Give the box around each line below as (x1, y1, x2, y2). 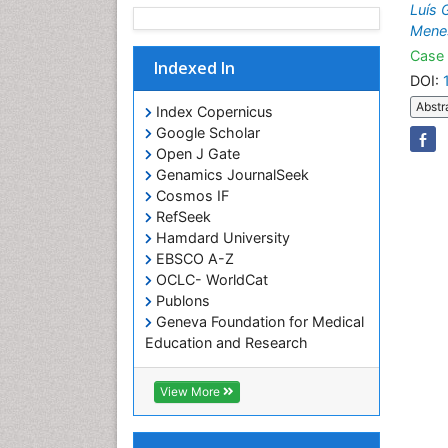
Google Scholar (152, 124, 260, 141)
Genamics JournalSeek (152, 166, 309, 183)
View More (160, 384, 223, 400)
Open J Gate (152, 145, 240, 162)
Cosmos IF (152, 187, 229, 204)
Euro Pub (152, 355, 217, 372)
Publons (152, 292, 210, 309)
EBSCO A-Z (152, 250, 234, 267)
